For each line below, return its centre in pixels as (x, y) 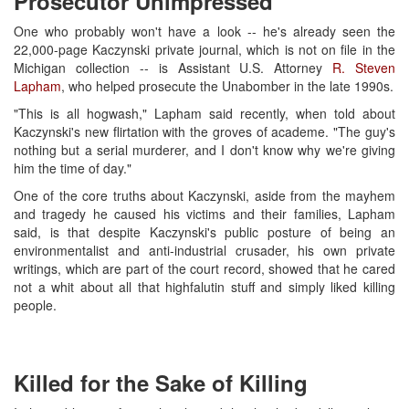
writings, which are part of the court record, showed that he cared (204, 268)
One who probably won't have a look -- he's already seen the (204, 31)
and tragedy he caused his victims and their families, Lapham (204, 213)
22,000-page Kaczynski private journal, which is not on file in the (204, 49)
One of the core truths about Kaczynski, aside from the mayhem (204, 195)
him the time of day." (73, 168)
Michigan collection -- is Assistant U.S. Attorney (173, 67)
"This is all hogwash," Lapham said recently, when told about (204, 113)
